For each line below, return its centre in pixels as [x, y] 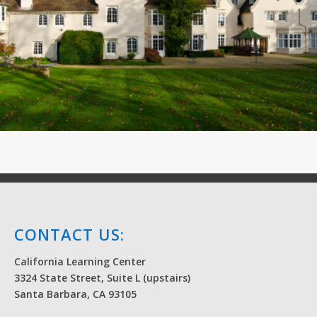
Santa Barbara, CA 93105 [75, 294]
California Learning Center [80, 261]
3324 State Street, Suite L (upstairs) [102, 277]
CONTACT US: [69, 234]
